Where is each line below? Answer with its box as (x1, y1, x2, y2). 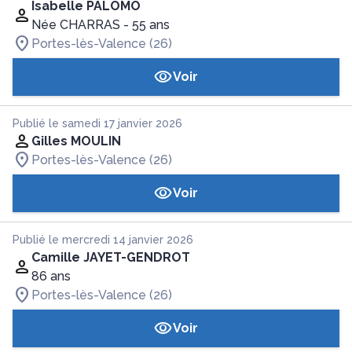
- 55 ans (123, 17, 170, 32)
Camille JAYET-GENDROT (31, 250, 190, 265)
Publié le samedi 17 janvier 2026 (13, 117, 182, 130)
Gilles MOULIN (31, 134, 121, 148)
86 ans (31, 269, 71, 284)
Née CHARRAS (31, 17, 120, 32)
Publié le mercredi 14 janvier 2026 (13, 233, 193, 246)
